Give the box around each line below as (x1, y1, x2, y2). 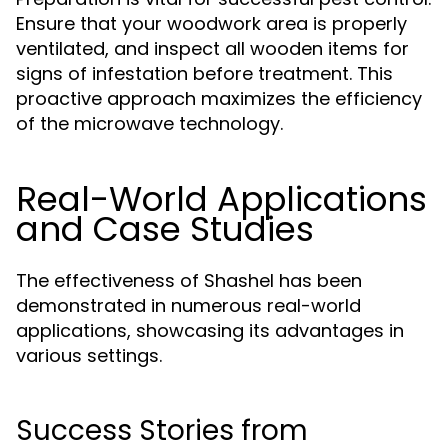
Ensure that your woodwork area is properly (16, 11, 407, 36)
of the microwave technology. (16, 111, 283, 136)
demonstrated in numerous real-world (16, 293, 361, 318)
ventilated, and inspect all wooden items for (16, 36, 409, 61)
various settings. (16, 343, 162, 368)
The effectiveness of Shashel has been (16, 268, 362, 293)
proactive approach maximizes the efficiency (16, 86, 422, 111)
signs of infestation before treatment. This (16, 61, 393, 86)
